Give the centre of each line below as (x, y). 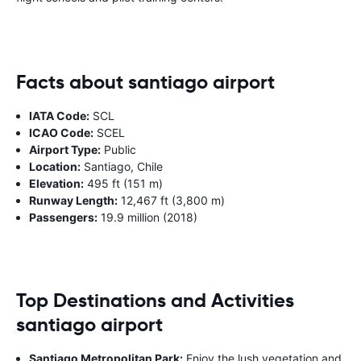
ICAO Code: (61, 132)
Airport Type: (65, 149)
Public (118, 149)
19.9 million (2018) (147, 217)
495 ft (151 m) (123, 183)
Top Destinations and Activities (155, 300)
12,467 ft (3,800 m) (171, 200)
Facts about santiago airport (145, 82)
